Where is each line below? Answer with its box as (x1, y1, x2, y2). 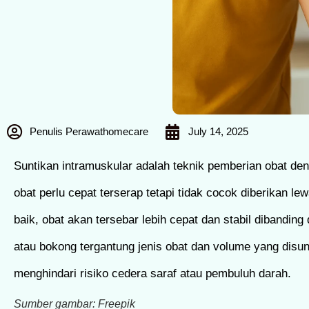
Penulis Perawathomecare (30, 126, 148, 137)
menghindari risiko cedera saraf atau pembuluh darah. (14, 266, 291, 280)
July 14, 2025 (188, 126, 248, 137)
